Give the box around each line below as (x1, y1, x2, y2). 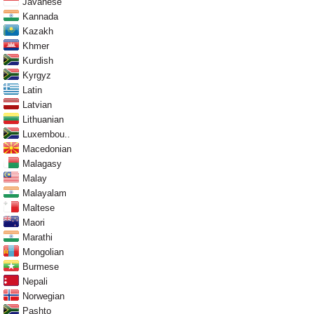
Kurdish (22, 55, 53, 66)
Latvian (22, 99, 52, 110)
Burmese (22, 261, 59, 272)
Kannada (22, 11, 58, 22)
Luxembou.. (22, 128, 70, 139)
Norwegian (22, 290, 64, 301)
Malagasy (22, 158, 62, 169)
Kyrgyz (22, 69, 51, 81)
